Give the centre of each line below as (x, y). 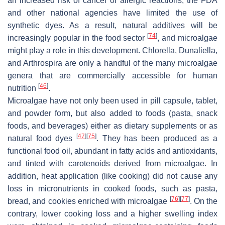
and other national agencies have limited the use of (113, 13)
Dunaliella (197, 50)
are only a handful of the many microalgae (140, 63)
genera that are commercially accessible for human (113, 75)
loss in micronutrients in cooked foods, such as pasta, (113, 188)
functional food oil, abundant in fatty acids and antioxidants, (113, 151)
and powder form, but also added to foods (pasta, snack (113, 113)
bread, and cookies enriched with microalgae (89, 201)
